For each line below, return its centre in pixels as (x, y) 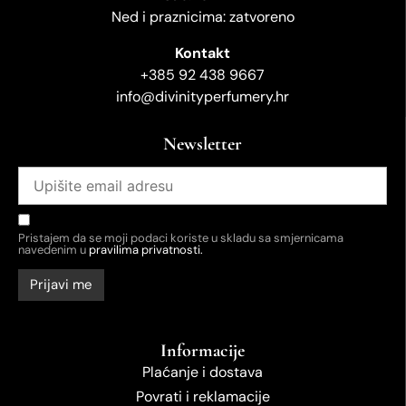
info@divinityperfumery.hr (203, 96)
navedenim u (53, 250)
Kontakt (203, 53)
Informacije (203, 351)
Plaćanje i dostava (203, 372)
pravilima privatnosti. (146, 250)
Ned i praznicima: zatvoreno (203, 16)
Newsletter (203, 144)
